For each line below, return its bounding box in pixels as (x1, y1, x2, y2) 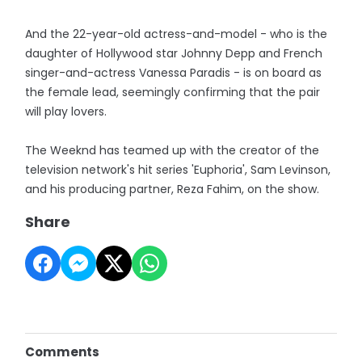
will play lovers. (25, 103, 107, 120)
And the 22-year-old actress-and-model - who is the (25, 26, 328, 42)
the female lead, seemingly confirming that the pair (25, 84, 321, 100)
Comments (25, 343, 100, 360)
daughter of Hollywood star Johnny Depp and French (25, 45, 323, 61)
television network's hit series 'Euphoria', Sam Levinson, (25, 162, 331, 178)
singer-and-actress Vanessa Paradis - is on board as (25, 65, 322, 81)
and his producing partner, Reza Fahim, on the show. (25, 181, 320, 197)
